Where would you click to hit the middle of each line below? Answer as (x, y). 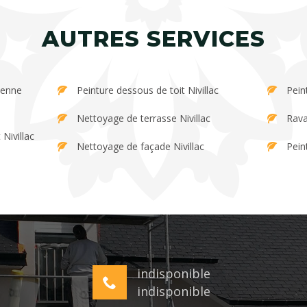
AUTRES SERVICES (153, 38)
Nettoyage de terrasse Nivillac (144, 118)
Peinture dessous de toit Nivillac (148, 90)
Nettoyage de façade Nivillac (141, 146)
